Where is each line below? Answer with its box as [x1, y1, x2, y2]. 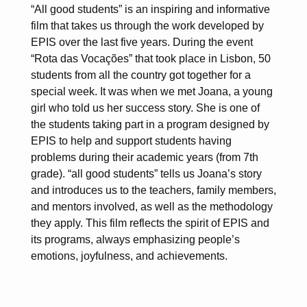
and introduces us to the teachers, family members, [30, 184, 276, 196]
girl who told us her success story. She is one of [30, 101, 260, 114]
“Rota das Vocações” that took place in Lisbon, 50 [30, 52, 271, 64]
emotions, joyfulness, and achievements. [30, 249, 228, 262]
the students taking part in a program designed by [30, 118, 269, 130]
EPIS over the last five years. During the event [30, 36, 253, 48]
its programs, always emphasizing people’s [30, 233, 240, 245]
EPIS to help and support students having [30, 134, 232, 147]
